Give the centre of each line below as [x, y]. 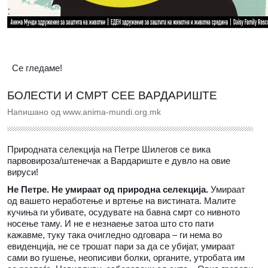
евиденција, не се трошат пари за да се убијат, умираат [121, 246]
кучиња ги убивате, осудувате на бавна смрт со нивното [124, 212]
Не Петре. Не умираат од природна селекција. [108, 190]
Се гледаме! [37, 68]
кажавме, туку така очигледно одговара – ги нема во [115, 235]
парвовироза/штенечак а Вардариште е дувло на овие [119, 161]
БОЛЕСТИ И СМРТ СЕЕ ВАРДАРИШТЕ [112, 95]
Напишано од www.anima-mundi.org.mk [84, 112]
